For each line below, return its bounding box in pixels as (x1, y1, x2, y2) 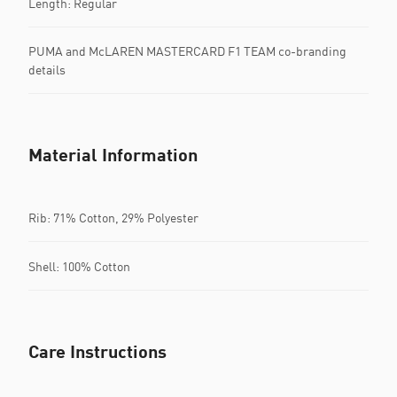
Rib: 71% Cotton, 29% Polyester (28, 209, 198, 225)
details (28, 62, 66, 77)
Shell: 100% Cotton (28, 258, 130, 274)
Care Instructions (28, 340, 167, 362)
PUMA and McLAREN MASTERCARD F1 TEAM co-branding (28, 43, 346, 58)
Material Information (28, 144, 198, 165)
